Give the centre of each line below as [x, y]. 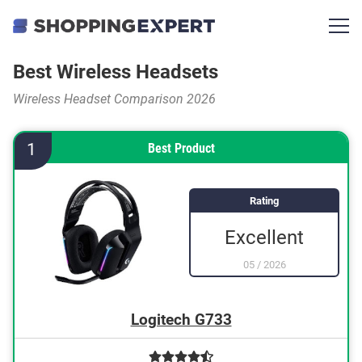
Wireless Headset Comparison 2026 [114, 99]
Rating [264, 200]
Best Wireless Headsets [116, 72]
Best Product [181, 148]
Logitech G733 [181, 320]
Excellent [264, 237]
